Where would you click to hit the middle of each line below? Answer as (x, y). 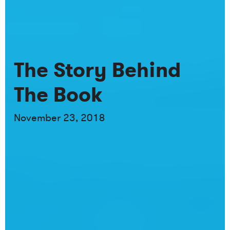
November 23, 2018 (60, 118)
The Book (58, 95)
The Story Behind (98, 70)
